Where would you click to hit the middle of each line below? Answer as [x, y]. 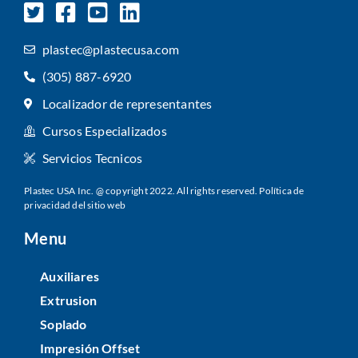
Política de [282, 190]
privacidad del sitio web [75, 205]
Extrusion [68, 300]
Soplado [64, 324]
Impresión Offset [90, 348]
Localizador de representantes [127, 103]
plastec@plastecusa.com [111, 49]
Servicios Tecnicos [92, 157]
